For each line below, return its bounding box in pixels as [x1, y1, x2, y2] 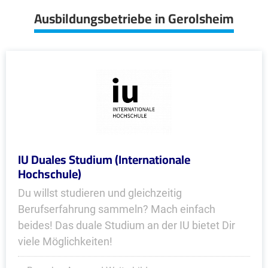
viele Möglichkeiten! [18, 235, 112, 248]
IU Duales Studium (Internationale [18, 148, 190, 170]
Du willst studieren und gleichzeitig [18, 187, 182, 199]
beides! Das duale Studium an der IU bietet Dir [18, 219, 235, 232]
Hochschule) [18, 163, 81, 185]
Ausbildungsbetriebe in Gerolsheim [34, 6, 234, 31]
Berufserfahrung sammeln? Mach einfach [18, 203, 215, 215]
